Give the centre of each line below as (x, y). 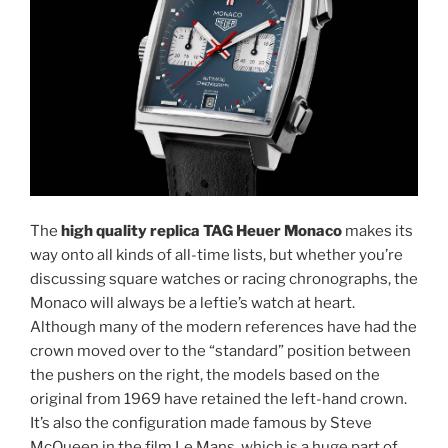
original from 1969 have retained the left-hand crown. (218, 399)
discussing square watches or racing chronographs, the (224, 279)
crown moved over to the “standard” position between (220, 351)
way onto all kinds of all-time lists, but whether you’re (216, 255)
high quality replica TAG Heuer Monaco (201, 231)
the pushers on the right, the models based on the (205, 375)
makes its (377, 231)
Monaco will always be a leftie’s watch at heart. (192, 303)
